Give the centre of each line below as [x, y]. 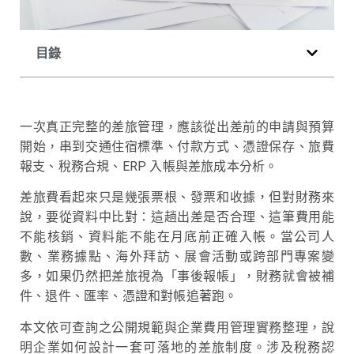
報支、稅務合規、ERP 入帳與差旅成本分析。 [149, 166]
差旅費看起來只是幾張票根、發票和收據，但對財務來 [177, 198]
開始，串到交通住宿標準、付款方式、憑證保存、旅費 [177, 146]
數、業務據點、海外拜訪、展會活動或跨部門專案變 [177, 257]
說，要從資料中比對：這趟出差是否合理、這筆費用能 [177, 217]
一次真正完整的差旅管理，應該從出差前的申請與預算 [177, 126]
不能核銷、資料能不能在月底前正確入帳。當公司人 [177, 237]
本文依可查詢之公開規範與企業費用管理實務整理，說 [177, 327]
